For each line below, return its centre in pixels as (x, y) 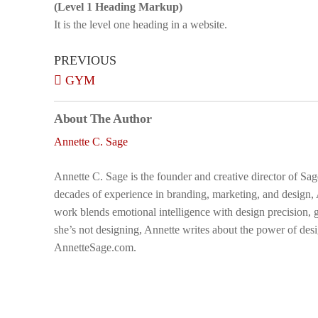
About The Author (103, 119)
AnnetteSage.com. (95, 247)
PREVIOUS (85, 60)
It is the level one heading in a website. (141, 24)
